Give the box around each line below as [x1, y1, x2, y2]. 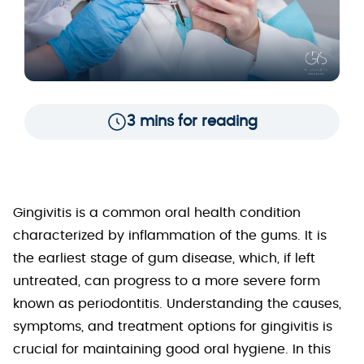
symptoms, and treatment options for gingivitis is [13, 320, 332, 333]
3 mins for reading [126, 115, 258, 129]
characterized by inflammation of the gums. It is [13, 229, 327, 242]
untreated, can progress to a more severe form [13, 275, 320, 288]
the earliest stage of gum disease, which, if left [13, 252, 315, 265]
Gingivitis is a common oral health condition [13, 206, 301, 219]
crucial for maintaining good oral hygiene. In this [13, 343, 331, 356]
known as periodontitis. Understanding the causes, [13, 297, 341, 310]
